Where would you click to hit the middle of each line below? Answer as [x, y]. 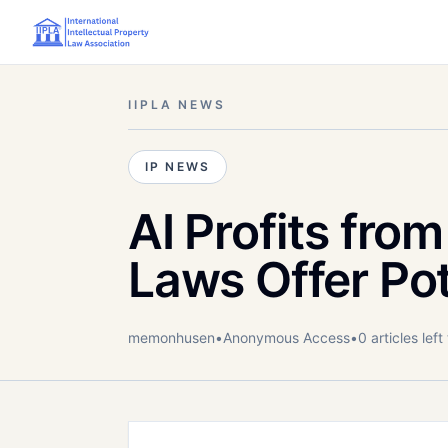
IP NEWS [178, 166]
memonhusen [171, 337]
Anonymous [261, 337]
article [389, 337]
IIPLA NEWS [177, 104]
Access [324, 337]
